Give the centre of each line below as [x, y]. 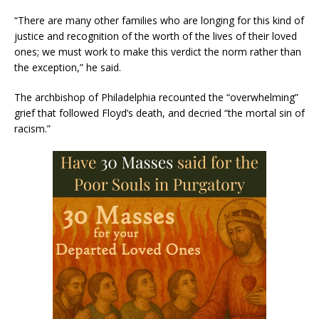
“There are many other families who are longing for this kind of [159, 20]
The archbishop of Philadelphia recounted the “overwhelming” [156, 97]
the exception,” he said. [68, 67]
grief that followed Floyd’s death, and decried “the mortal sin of [159, 113]
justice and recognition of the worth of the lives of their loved [156, 36]
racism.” [32, 128]
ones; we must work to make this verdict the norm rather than [158, 51]
